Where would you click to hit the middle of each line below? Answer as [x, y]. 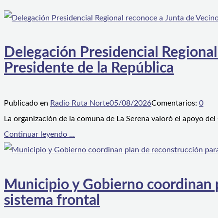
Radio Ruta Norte [80, 103]
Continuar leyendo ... [39, 135]
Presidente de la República [89, 68]
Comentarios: [175, 103]
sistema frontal [52, 201]
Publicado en [27, 103]
